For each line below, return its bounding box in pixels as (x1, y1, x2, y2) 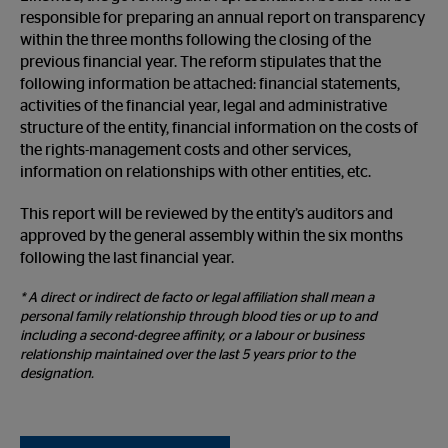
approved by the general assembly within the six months (20, 228, 403, 244)
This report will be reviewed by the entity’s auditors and (20, 206, 393, 222)
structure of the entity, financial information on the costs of (20, 120, 418, 136)
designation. (20, 367, 94, 381)
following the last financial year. (20, 250, 234, 266)
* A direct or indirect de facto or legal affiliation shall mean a (20, 291, 374, 305)
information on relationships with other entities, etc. (20, 164, 371, 180)
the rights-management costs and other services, (20, 142, 351, 158)
